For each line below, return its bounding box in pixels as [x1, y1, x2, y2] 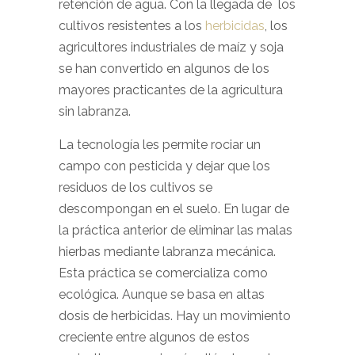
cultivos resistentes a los [59, 18, 202, 33]
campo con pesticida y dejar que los [59, 158, 270, 174]
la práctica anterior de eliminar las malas [59, 223, 292, 238]
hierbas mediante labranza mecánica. [59, 244, 276, 259]
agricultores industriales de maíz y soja [59, 40, 284, 55]
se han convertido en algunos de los [59, 61, 269, 76]
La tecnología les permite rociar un [59, 137, 261, 152]
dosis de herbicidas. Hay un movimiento [59, 308, 291, 323]
